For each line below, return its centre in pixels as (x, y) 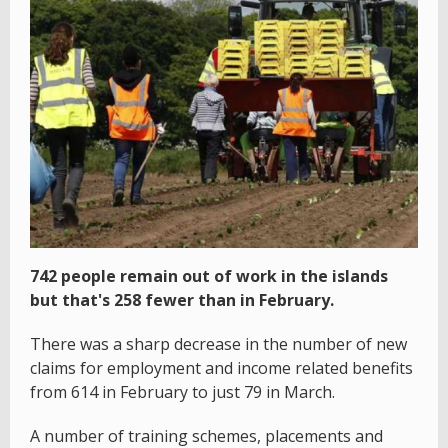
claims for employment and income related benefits (221, 368)
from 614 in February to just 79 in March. (182, 392)
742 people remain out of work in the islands (209, 276)
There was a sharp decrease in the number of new (218, 344)
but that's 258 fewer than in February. (182, 300)
